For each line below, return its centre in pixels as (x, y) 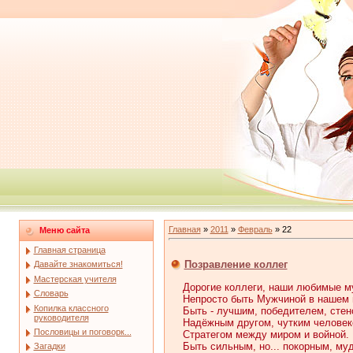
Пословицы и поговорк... (82, 331)
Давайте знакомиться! (78, 264)
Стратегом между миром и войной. (266, 335)
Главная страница (69, 250)
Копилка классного (71, 308)
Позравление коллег (236, 265)
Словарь (51, 294)
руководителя (61, 317)
